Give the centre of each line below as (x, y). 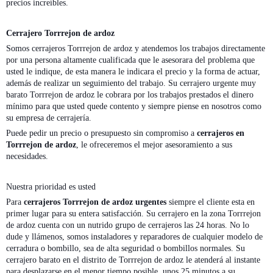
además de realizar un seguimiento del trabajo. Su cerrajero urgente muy (131, 83)
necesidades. (27, 156)
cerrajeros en (221, 133)
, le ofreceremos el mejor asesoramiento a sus (154, 144)
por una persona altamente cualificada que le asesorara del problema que (130, 60)
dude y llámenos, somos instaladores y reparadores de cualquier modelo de (134, 236)
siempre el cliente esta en (211, 202)
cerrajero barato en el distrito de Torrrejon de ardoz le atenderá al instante (133, 260)
